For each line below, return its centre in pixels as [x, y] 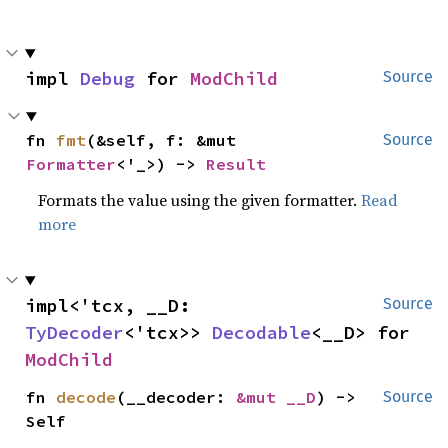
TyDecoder [74, 333]
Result [236, 164]
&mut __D [276, 397]
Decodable [261, 333]
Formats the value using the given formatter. [200, 200]
